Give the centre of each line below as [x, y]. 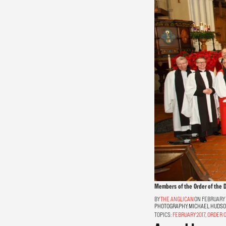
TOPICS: [163, 214]
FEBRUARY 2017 [189, 214]
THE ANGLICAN [177, 199]
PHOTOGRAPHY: [171, 206]
